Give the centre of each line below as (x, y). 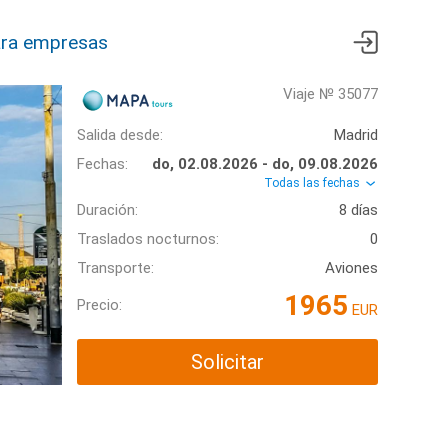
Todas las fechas (313, 182)
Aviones (351, 267)
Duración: (107, 209)
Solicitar (227, 361)
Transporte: (115, 267)
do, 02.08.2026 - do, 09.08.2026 (265, 163)
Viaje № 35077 (330, 94)
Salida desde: (120, 134)
